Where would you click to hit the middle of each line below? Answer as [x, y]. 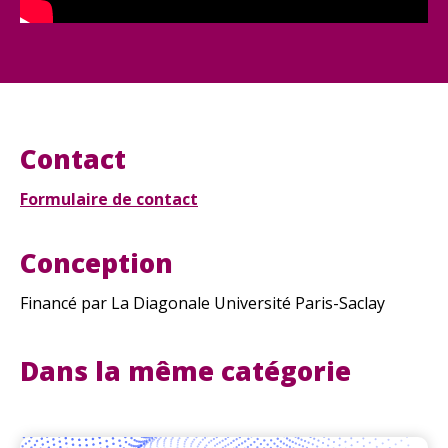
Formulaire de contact [109, 198]
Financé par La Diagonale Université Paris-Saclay [202, 302]
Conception [96, 262]
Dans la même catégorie [185, 370]
